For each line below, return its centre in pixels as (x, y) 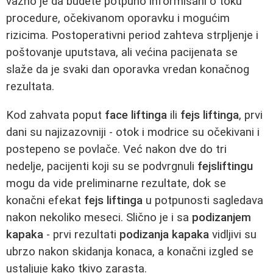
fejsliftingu (225, 166)
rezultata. (30, 87)
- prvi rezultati (81, 234)
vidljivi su (233, 234)
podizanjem (222, 217)
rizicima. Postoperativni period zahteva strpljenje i (132, 36)
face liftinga (136, 115)
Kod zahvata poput (55, 115)
